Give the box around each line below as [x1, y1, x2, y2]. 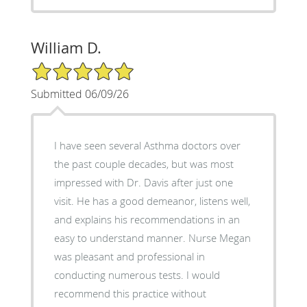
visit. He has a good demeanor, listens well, [53, 194, 250, 208]
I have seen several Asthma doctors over [53, 138, 241, 153]
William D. [30, 38, 101, 58]
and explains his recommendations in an [53, 212, 240, 227]
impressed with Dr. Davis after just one [53, 175, 233, 190]
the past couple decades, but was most [53, 157, 234, 171]
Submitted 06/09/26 [30, 86, 129, 102]
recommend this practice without [53, 286, 206, 301]
